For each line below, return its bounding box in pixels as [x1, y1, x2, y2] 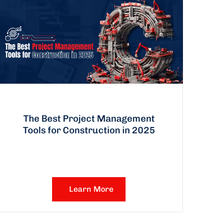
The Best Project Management [23, 112, 155, 124]
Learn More [69, 184, 114, 194]
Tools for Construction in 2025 [22, 124, 155, 136]
